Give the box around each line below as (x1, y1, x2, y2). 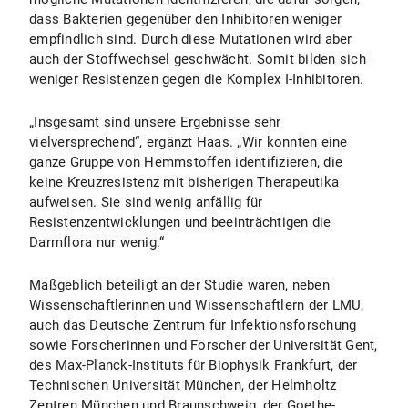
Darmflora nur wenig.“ (29, 234, 165, 250)
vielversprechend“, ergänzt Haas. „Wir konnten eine (29, 134, 348, 150)
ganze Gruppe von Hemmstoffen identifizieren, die (29, 154, 342, 170)
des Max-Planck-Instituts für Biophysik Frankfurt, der (29, 357, 358, 373)
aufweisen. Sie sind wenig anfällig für (29, 194, 263, 210)
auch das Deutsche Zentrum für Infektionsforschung (29, 317, 357, 333)
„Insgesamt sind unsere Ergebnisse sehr (29, 114, 281, 130)
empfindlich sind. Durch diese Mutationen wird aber (29, 31, 352, 47)
